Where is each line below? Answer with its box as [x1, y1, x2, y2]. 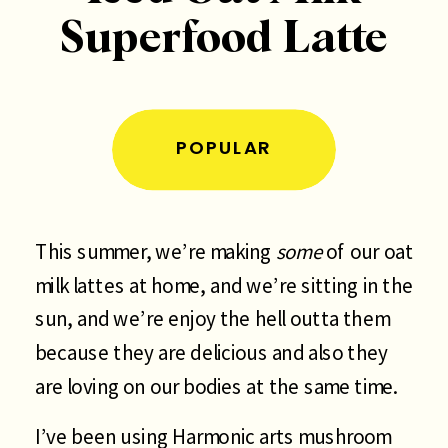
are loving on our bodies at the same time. [35, 372, 398, 399]
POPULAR [175, 134, 273, 161]
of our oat [322, 237, 413, 265]
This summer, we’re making [35, 237, 276, 265]
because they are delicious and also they [35, 338, 388, 366]
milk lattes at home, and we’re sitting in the [35, 271, 413, 299]
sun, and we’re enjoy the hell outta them [35, 305, 390, 332]
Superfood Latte [60, 16, 390, 62]
